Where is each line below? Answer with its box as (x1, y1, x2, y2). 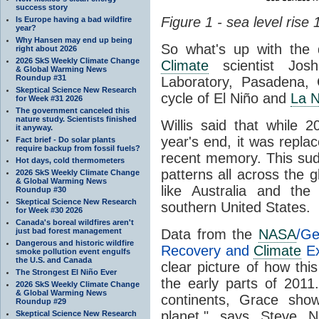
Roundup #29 (16, 296, 66, 305)
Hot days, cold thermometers (16, 155, 125, 164)
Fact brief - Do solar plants (16, 135, 115, 144)
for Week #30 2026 (16, 205, 83, 214)
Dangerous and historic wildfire (16, 238, 134, 247)
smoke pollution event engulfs (16, 246, 130, 256)
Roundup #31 (16, 73, 66, 82)
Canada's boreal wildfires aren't (16, 217, 134, 226)
